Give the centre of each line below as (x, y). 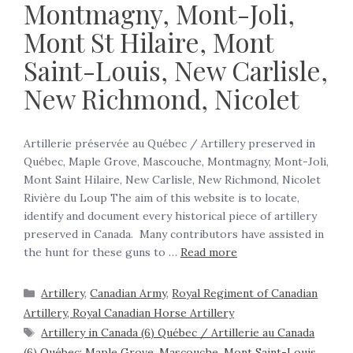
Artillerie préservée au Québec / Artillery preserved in (169, 144)
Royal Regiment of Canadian (245, 294)
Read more (209, 253)
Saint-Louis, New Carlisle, (176, 71)
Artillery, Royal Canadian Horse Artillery (129, 313)
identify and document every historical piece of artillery (170, 216)
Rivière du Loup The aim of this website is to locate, (162, 198)
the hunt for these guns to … (102, 253)
